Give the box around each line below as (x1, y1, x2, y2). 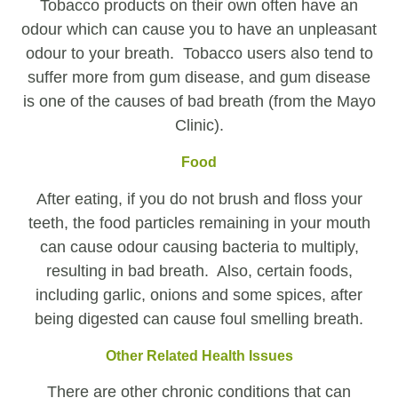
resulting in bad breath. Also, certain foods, (45, 261, 353, 280)
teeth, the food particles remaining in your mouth (28, 213, 370, 232)
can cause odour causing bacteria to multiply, (39, 237, 359, 256)
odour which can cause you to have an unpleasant (21, 20, 377, 38)
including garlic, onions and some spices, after (36, 285, 362, 304)
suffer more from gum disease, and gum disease (28, 68, 370, 86)
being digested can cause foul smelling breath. (35, 309, 363, 328)
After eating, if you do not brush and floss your (36, 189, 362, 208)
